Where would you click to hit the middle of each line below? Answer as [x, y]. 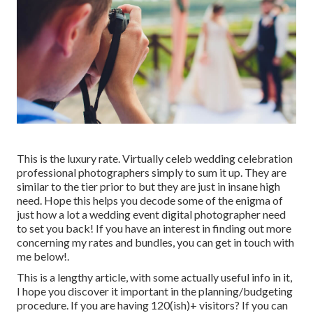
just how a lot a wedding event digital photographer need [151, 214]
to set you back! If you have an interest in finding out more [154, 228]
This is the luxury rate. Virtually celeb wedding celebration [155, 158]
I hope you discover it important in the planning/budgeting [155, 291]
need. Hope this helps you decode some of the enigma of [150, 200]
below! [50, 256]
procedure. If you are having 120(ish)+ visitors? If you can [152, 305]
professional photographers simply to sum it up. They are [152, 172]
